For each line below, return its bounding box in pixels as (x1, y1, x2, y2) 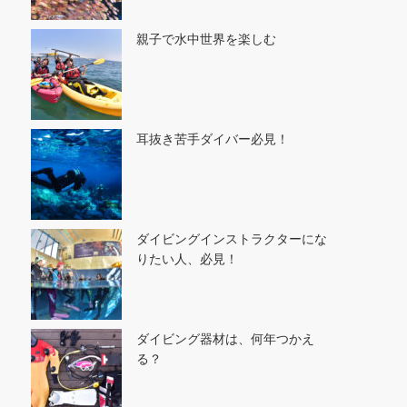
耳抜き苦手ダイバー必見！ (136, 131, 289, 146)
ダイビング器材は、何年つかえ (136, 331, 314, 346)
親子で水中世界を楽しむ (136, 31, 276, 46)
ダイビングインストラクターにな (136, 231, 327, 246)
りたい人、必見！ (136, 251, 238, 266)
